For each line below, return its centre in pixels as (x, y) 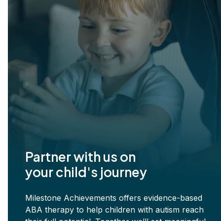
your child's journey (86, 172)
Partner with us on (80, 157)
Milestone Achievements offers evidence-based (114, 198)
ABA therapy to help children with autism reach (114, 210)
